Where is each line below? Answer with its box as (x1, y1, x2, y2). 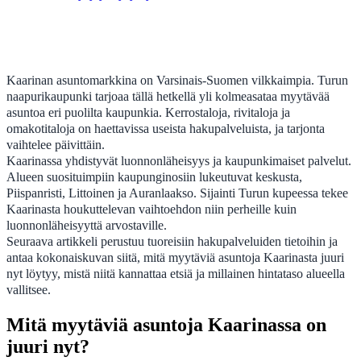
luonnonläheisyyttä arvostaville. (6, 217, 167, 233)
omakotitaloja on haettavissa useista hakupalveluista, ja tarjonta (6, 120, 325, 136)
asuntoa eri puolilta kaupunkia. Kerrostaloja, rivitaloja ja (6, 104, 290, 120)
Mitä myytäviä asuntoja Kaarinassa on (6, 313, 326, 335)
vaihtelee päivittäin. (6, 136, 105, 152)
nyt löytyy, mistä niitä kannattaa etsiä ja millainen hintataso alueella (6, 265, 345, 281)
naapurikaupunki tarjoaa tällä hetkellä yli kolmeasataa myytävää (6, 88, 330, 104)
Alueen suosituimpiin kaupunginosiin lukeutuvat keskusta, (6, 168, 302, 185)
